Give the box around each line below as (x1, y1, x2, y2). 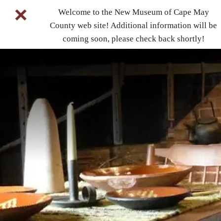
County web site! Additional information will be (50, 21, 218, 30)
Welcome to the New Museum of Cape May (58, 7, 209, 17)
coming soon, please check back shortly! (62, 34, 205, 43)
